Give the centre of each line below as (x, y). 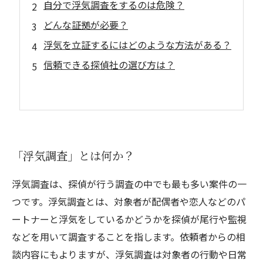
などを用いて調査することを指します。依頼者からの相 (129, 237)
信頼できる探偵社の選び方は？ (109, 65)
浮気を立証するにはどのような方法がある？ (137, 45)
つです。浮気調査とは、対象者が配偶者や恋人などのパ (129, 201)
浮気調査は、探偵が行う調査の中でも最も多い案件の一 (129, 184)
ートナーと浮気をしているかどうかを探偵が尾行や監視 (129, 219)
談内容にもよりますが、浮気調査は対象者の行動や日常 (129, 254)
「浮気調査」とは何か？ (73, 156)
